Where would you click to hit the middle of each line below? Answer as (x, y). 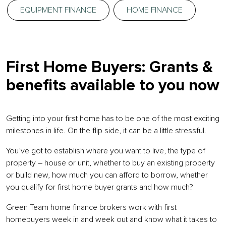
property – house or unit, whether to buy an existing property (110, 163)
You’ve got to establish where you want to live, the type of (106, 151)
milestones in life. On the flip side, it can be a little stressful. (106, 131)
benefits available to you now (113, 86)
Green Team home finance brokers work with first (91, 207)
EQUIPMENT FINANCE (58, 10)
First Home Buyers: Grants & (109, 68)
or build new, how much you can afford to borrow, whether (107, 175)
